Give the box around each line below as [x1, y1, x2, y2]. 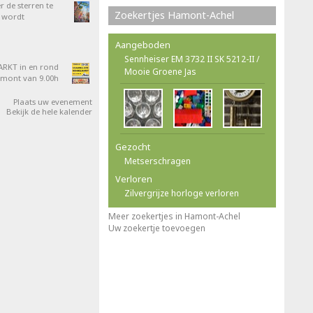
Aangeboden [115, 38, 170, 51]
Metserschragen [124, 155, 191, 167]
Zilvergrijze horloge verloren [124, 187, 239, 199]
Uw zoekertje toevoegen [108, 222, 205, 234]
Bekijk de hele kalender [6, 106, 92, 117]
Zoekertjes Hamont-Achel [115, 8, 234, 22]
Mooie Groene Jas [124, 66, 196, 78]
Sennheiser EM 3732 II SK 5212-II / [124, 53, 259, 65]
